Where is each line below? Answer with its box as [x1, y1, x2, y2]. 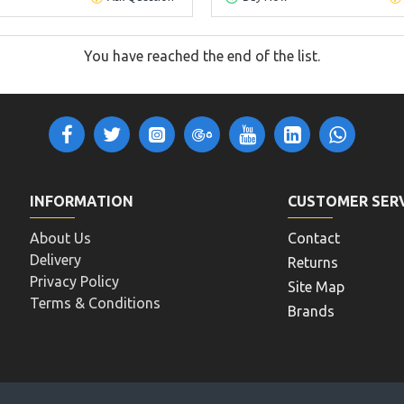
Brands [288, 303, 335, 319]
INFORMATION [30, 193, 134, 209]
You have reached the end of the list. [84, 47, 320, 64]
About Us [30, 230, 92, 246]
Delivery [30, 252, 82, 268]
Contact [288, 230, 341, 246]
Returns [288, 254, 339, 271]
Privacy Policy [30, 273, 120, 289]
